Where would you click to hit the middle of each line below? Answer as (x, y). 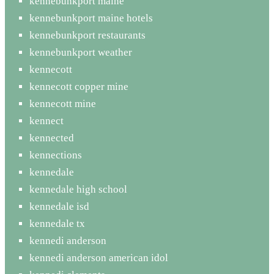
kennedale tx (57, 223)
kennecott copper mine (79, 86)
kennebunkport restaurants (87, 35)
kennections (56, 155)
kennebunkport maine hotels (91, 18)
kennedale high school (78, 189)
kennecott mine (63, 103)
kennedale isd (59, 206)
